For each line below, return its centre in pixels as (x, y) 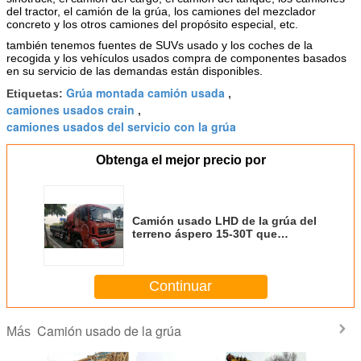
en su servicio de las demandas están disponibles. (135, 71)
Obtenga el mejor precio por (180, 160)
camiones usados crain (71, 109)
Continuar (180, 286)
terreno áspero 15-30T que (205, 233)
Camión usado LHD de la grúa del (224, 220)
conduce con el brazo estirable (217, 246)
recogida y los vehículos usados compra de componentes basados (176, 58)
